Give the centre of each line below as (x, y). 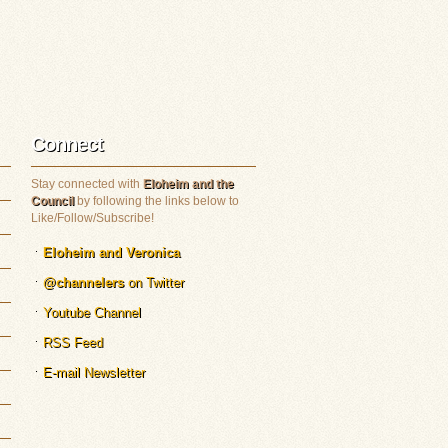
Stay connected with (87, 184)
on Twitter (154, 283)
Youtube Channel (92, 313)
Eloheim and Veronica (111, 253)
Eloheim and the (188, 184)
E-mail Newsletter (94, 373)
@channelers (83, 283)
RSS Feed (73, 343)
